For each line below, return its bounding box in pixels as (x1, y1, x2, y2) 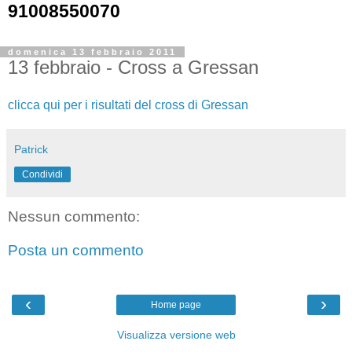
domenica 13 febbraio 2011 (8, 47, 177, 57)
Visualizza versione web (116, 328, 236, 341)
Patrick (14, 142, 48, 156)
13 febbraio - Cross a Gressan (8, 57, 258, 78)
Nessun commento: (8, 207, 140, 225)
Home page (151, 299, 201, 310)
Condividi (22, 168, 63, 180)
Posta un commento (8, 242, 144, 259)
